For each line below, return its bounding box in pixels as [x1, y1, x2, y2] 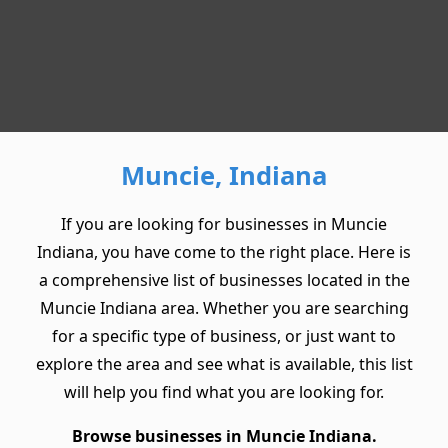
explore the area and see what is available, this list [35, 353, 413, 376]
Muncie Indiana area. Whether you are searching [39, 297, 409, 320]
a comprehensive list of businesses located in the [38, 269, 410, 292]
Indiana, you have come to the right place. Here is [37, 241, 411, 264]
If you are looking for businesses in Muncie [61, 213, 387, 236]
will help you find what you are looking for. [64, 381, 384, 404]
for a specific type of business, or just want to [52, 325, 396, 348]
